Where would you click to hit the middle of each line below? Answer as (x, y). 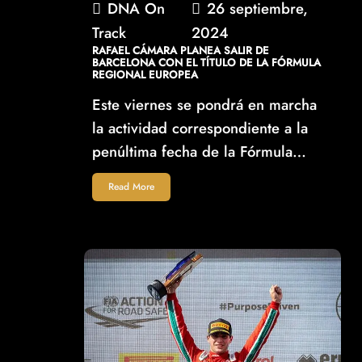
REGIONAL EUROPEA (145, 75)
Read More (132, 187)
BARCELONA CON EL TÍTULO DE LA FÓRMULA (207, 63)
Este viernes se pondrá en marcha (205, 105)
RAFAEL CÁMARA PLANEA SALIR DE (181, 51)
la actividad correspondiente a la (200, 128)
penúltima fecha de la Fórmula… (200, 152)
